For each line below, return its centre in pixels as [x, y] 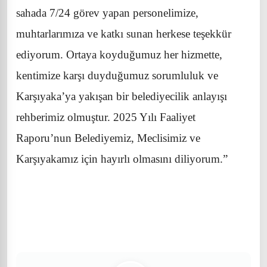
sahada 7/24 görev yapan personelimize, [107, 13]
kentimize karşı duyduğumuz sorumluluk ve [117, 75]
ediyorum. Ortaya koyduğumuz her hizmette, [119, 54]
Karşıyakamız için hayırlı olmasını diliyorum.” [122, 159]
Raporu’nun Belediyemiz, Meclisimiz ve [108, 138]
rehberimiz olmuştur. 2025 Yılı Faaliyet [106, 117]
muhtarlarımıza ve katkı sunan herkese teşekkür [124, 33]
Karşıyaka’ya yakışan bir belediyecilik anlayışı [122, 96]
